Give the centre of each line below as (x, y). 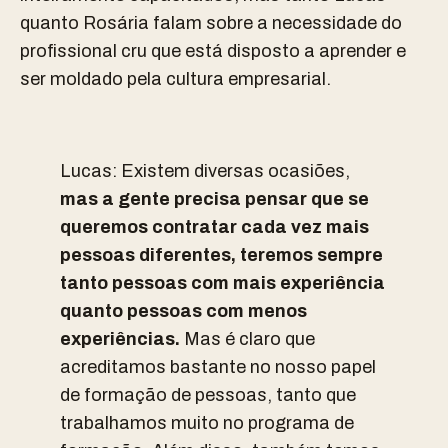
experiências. (120, 339)
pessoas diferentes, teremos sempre (221, 255)
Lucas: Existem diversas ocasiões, (205, 171)
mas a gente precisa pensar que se (214, 199)
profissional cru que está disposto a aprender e (213, 51)
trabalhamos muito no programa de (207, 423)
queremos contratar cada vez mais (214, 227)
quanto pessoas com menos (183, 311)
